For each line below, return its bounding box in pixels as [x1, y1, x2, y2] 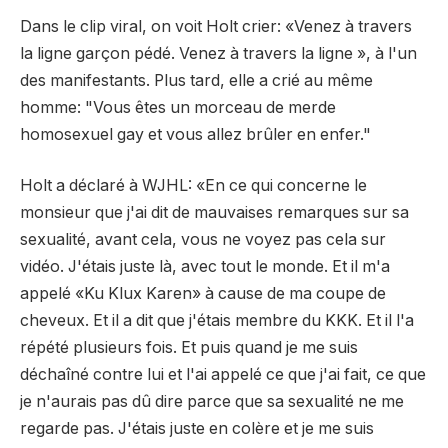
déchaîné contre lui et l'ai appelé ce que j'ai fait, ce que [20, 365, 426, 385]
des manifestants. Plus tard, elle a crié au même [20, 70, 373, 90]
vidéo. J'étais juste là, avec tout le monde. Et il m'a [20, 257, 390, 277]
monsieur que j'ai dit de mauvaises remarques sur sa [20, 203, 409, 223]
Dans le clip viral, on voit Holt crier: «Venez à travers [20, 16, 412, 36]
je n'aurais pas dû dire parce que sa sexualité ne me [20, 392, 404, 412]
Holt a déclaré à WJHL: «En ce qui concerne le [20, 176, 367, 196]
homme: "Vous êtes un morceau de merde [20, 97, 336, 117]
